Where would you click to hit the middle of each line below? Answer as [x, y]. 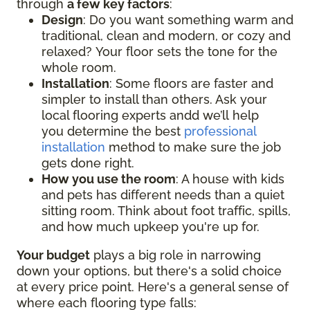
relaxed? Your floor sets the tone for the [159, 51]
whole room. [81, 67]
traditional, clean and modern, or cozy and [166, 35]
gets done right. [90, 163]
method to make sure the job [193, 147]
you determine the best [113, 131]
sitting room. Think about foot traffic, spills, [166, 210]
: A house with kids [230, 179]
